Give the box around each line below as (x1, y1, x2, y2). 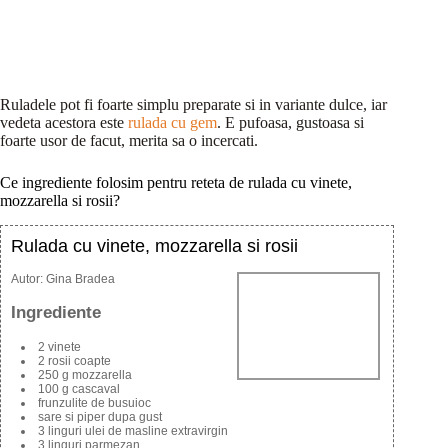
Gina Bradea (46, 272, 115, 287)
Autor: (11, 272, 46, 287)
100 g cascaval (38, 381, 120, 396)
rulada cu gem (128, 114, 217, 132)
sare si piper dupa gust (38, 409, 162, 424)
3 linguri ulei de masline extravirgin (38, 423, 228, 438)
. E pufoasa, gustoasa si (217, 114, 364, 132)
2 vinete (38, 339, 81, 354)
